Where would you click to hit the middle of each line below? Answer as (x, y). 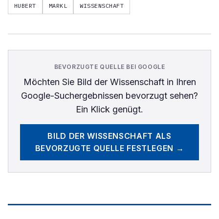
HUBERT (25, 5)
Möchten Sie (50, 82)
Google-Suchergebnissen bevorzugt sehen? (109, 96)
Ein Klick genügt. (109, 109)
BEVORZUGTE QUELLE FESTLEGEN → (109, 148)
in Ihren (180, 82)
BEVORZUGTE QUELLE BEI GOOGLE (109, 67)
